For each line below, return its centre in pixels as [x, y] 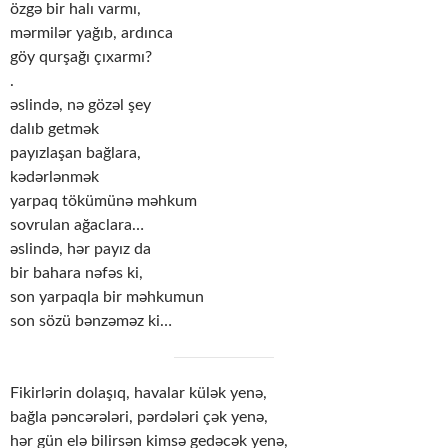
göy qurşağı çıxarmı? [81, 57]
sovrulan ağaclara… [77, 225]
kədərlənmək [54, 177]
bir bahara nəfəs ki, [76, 273]
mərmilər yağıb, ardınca [91, 33]
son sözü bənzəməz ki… [91, 321]
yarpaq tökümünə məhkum [103, 201]
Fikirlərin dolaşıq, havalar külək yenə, [138, 393]
